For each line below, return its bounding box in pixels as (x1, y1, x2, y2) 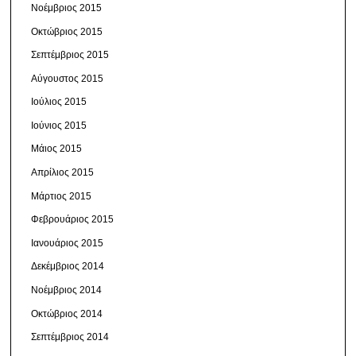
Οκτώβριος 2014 (31, 308, 103, 319)
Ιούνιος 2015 (31, 119, 87, 131)
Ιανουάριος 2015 (31, 237, 104, 249)
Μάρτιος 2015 (31, 190, 92, 202)
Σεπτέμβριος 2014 (31, 331, 110, 343)
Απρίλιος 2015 (31, 167, 95, 179)
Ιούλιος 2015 (31, 96, 87, 108)
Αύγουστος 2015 (31, 72, 104, 84)
